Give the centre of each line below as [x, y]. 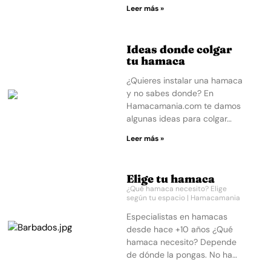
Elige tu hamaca [171, 179]
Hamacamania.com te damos [184, 106]
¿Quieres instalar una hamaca [185, 80]
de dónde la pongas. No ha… [182, 255]
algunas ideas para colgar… [179, 118]
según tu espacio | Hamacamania [184, 198]
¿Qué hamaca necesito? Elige [177, 189]
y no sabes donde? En [170, 93]
